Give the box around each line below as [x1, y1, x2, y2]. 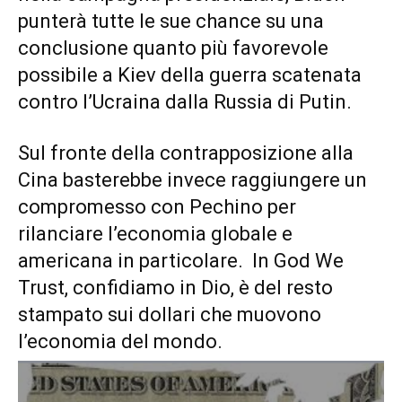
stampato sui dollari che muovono [18, 303, 321, 327]
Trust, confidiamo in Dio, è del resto [18, 276, 333, 300]
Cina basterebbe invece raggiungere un [18, 169, 367, 192]
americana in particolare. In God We [18, 249, 344, 273]
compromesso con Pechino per [18, 196, 296, 219]
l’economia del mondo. [18, 330, 223, 354]
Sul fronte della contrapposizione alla [18, 142, 354, 165]
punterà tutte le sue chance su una [18, 10, 324, 33]
